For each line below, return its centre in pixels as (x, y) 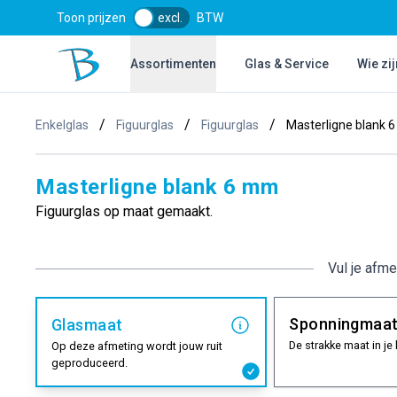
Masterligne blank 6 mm (157, 187)
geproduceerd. (90, 363)
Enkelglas (62, 125)
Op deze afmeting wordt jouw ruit (137, 346)
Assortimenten (174, 64)
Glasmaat (87, 325)
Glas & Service (287, 64)
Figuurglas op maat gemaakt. (124, 211)
